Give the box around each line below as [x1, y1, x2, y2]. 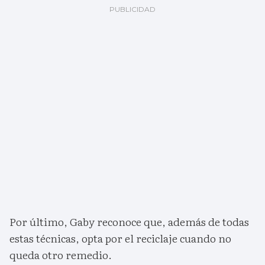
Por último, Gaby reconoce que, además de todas [9, 214, 249, 230]
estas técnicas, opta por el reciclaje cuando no [9, 230, 231, 247]
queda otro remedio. [9, 247, 112, 263]
